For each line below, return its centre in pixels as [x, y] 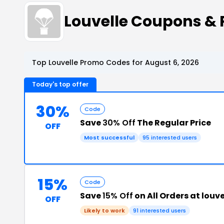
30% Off [119, 123]
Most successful [109, 137]
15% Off [118, 196]
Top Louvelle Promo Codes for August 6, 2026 [115, 62]
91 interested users [159, 210]
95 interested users [170, 137]
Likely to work [104, 210]
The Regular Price [173, 123]
